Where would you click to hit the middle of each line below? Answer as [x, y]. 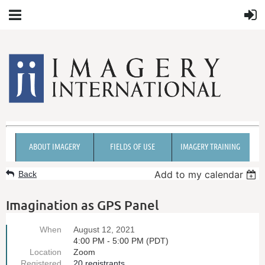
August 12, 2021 [104, 229]
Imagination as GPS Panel [83, 205]
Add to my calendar [199, 174]
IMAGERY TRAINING [210, 146]
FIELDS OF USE [132, 146]
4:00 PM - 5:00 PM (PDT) [121, 240]
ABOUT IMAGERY [54, 146]
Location [46, 252]
